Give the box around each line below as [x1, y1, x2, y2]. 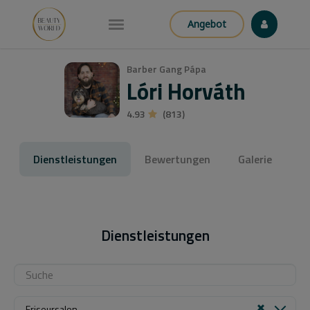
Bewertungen [144, 151, 210, 167]
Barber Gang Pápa [127, 62, 206, 76]
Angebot [188, 17, 227, 30]
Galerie [237, 151, 272, 167]
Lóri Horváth [127, 75, 246, 108]
